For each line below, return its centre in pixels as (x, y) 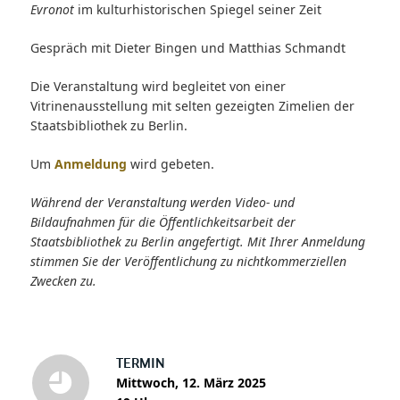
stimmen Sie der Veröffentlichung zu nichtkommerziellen (188, 261)
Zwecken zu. (65, 280)
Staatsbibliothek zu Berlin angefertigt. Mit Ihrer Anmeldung (197, 241)
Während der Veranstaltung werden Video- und (162, 202)
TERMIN (140, 364)
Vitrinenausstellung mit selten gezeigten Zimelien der (192, 105)
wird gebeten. (170, 163)
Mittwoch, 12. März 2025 (191, 382)
